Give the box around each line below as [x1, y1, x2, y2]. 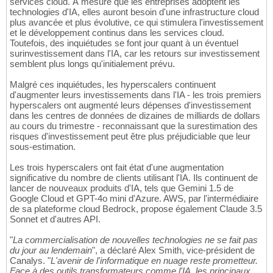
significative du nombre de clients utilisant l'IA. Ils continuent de [10, 172, 258, 183]
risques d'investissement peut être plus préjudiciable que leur [10, 131, 250, 142]
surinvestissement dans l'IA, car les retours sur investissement [10, 48, 260, 59]
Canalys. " [10, 255, 51, 266]
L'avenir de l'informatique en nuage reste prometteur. [51, 255, 258, 266]
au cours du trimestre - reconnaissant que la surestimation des [10, 121, 258, 132]
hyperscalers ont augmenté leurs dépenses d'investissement [10, 100, 251, 111]
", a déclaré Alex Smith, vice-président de [92, 245, 255, 256]
